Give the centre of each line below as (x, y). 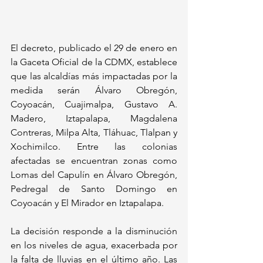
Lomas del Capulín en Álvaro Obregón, (94, 175)
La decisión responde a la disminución (94, 231)
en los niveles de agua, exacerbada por (94, 245)
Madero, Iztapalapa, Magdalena (94, 119)
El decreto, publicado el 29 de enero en (94, 48)
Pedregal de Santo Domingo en (94, 189)
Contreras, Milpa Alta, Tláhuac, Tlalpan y (94, 133)
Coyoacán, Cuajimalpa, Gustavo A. (94, 104)
